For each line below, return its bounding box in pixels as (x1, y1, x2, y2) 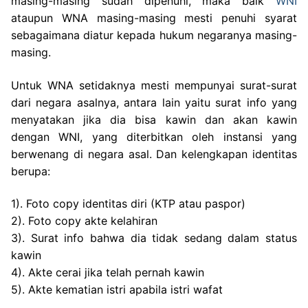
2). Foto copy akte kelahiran (11, 214, 157, 228)
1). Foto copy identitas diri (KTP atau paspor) (11, 197, 245, 211)
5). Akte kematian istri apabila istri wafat (11, 283, 223, 297)
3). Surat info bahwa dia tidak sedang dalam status (11, 231, 297, 245)
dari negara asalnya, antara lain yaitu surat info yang (11, 95, 297, 109)
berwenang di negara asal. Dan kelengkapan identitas (11, 146, 297, 161)
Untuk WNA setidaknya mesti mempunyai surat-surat (11, 78, 297, 92)
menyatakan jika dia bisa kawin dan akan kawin (11, 112, 297, 126)
